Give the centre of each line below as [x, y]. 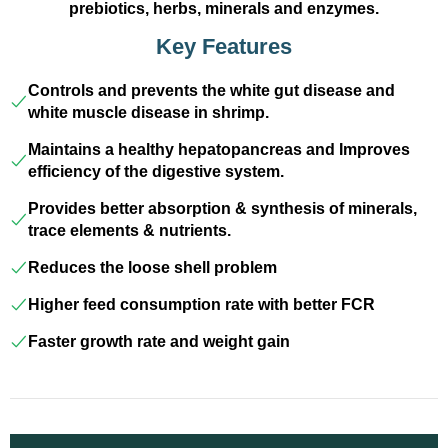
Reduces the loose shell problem [152, 267]
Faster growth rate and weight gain [159, 341]
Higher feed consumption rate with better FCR [201, 304]
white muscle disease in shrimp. [148, 112]
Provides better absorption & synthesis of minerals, [222, 208]
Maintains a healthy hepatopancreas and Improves [219, 149]
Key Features [224, 46]
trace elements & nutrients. [129, 230]
